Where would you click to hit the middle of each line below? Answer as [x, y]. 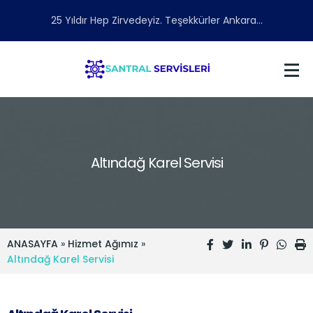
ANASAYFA [32, 244]
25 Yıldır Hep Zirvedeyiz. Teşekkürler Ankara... [156, 20]
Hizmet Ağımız [103, 244]
